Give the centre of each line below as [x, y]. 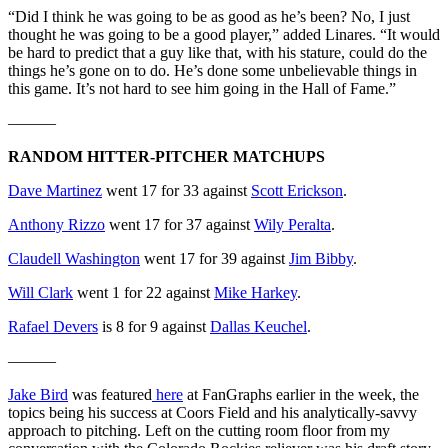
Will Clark [40, 292]
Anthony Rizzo [56, 224]
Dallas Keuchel [258, 326]
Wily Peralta [292, 224]
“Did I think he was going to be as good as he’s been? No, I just [209, 16]
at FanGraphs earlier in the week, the [301, 394]
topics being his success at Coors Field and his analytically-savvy [212, 412]
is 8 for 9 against [154, 326]
